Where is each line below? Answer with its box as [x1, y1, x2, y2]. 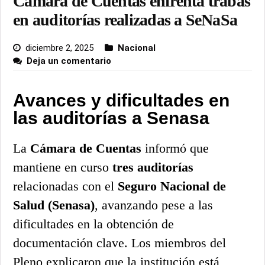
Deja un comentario [27, 55, 112, 66]
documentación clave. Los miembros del [13, 235, 227, 250]
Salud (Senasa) [13, 197, 95, 212]
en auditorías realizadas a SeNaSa [13, 10, 238, 29]
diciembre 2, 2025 [25, 42, 94, 53]
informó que [141, 140, 209, 156]
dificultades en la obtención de [13, 216, 174, 231]
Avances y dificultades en [13, 90, 230, 110]
